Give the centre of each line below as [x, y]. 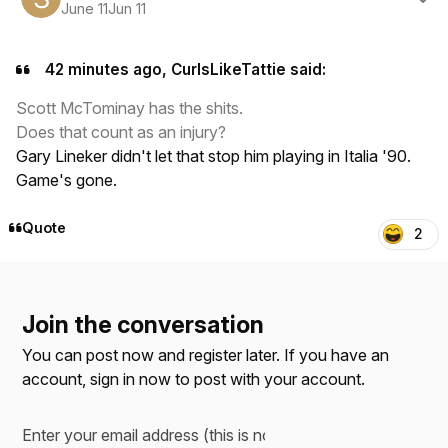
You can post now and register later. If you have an [206, 354]
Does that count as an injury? [121, 132]
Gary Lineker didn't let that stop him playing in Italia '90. [213, 156]
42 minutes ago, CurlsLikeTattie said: [183, 70]
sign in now [131, 378]
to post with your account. [268, 378]
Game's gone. [66, 180]
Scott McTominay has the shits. [131, 108]
